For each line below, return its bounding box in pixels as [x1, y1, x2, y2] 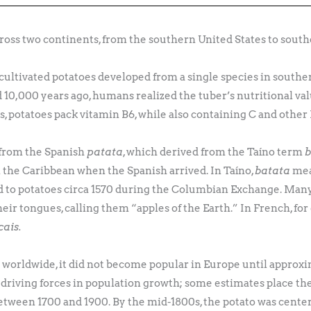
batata [255, 164, 293, 177]
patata [87, 145, 124, 158]
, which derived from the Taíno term [123, 145, 305, 158]
